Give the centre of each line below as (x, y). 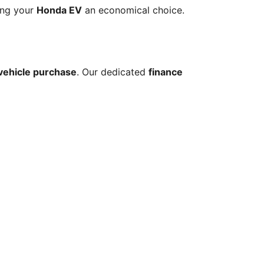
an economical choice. (133, 10)
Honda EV (59, 10)
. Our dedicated (113, 72)
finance (166, 72)
